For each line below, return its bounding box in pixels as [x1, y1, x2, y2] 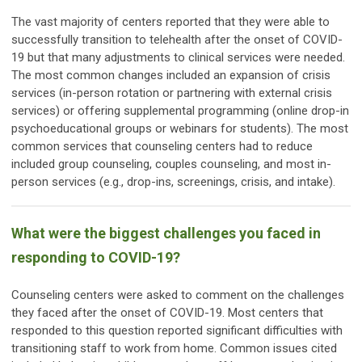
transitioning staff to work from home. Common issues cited [11, 341, 337, 356]
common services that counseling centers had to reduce [11, 139, 313, 154]
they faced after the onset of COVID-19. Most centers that [11, 305, 323, 321]
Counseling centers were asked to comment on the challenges [11, 288, 344, 303]
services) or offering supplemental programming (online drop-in [11, 103, 349, 119]
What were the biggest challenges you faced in [11, 225, 321, 242]
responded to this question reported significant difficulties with [11, 323, 343, 339]
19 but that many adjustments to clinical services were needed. [11, 50, 345, 65]
